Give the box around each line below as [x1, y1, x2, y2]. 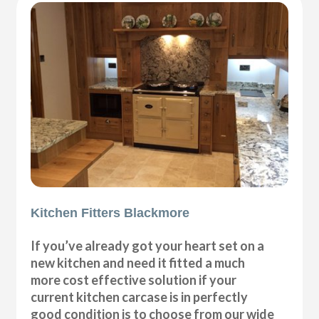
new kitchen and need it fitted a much [31, 254, 246, 271]
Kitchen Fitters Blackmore [31, 205, 190, 220]
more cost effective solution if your [31, 271, 237, 288]
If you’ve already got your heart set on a [31, 237, 265, 253]
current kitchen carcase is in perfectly [31, 288, 249, 305]
